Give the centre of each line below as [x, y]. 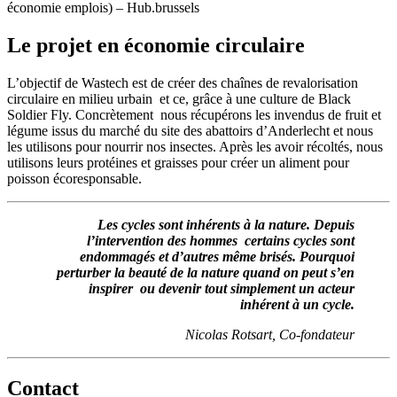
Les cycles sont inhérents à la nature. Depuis [226, 224]
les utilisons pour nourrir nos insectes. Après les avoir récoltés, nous [195, 146]
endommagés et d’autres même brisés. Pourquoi [217, 256]
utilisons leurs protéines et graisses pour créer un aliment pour [178, 162]
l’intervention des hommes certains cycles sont [221, 240]
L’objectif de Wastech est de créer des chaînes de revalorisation [183, 82]
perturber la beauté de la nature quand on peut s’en [206, 272]
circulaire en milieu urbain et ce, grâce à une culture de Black [179, 98]
